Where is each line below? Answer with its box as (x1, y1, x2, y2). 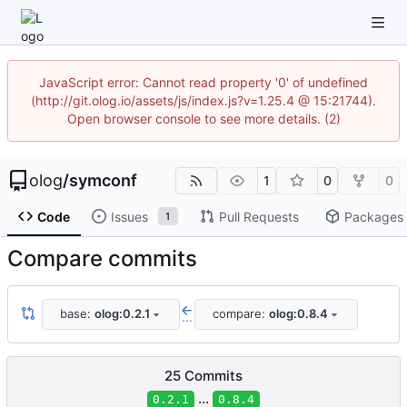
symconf (69, 171, 137, 190)
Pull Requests (218, 208, 299, 224)
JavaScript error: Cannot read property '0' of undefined (39, 74, 368, 90)
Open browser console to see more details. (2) (66, 111, 341, 126)
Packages (343, 208, 403, 224)
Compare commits (7, 244, 197, 272)
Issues (110, 208, 148, 224)
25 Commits (164, 366, 243, 384)
